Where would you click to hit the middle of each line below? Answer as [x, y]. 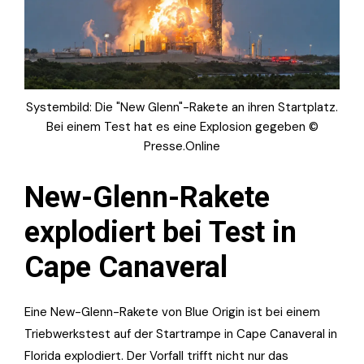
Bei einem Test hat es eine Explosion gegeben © [182, 126]
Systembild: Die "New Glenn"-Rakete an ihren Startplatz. [182, 107]
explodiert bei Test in [160, 232]
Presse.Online [182, 146]
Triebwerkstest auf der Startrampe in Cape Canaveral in [181, 334]
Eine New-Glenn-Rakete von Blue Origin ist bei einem [172, 312]
